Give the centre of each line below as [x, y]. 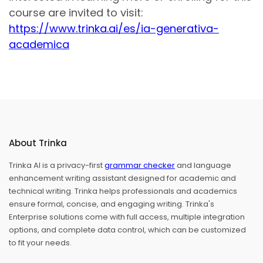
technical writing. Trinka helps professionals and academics [123, 191]
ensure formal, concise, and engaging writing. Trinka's [112, 204]
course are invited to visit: [76, 13]
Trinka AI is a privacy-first [57, 166]
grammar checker [140, 166]
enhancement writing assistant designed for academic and [122, 178]
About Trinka [38, 143]
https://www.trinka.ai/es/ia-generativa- [114, 29]
